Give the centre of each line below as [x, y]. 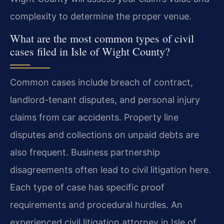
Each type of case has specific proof [87, 187]
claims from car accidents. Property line [94, 117]
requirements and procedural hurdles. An [96, 204]
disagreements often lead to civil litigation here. [110, 169]
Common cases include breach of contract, [101, 82]
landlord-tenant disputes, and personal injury [105, 99]
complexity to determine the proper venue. [101, 16]
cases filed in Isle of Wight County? [90, 51]
